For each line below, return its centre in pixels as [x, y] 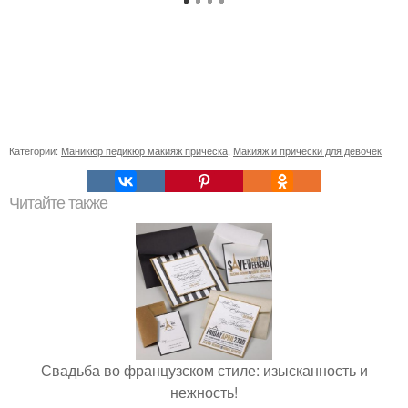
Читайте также [58, 204]
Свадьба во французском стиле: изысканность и [204, 371]
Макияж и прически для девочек [307, 151]
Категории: [35, 151]
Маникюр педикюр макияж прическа [144, 151]
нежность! [204, 393]
